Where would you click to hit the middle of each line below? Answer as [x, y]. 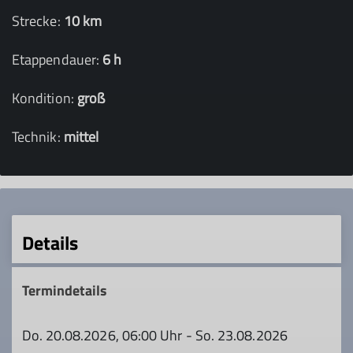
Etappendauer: [58, 59]
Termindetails [65, 290]
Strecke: [38, 21]
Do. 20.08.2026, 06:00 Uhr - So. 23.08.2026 [154, 335]
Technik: [38, 137]
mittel [81, 137]
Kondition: [45, 98]
